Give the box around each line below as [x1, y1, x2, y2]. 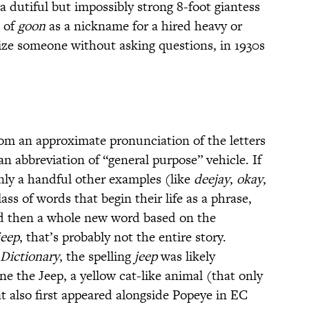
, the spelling [59, 247, 134, 266]
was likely [157, 247, 215, 266]
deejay [194, 170, 230, 189]
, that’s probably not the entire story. [19, 228, 226, 247]
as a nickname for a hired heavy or [46, 17, 242, 36]
